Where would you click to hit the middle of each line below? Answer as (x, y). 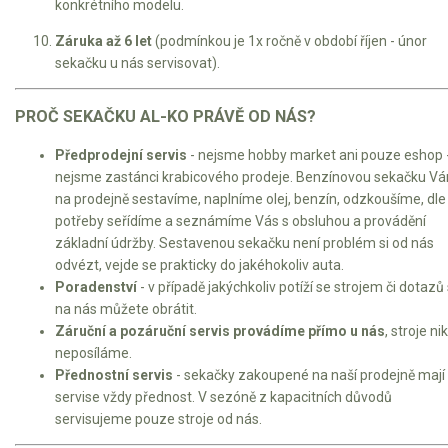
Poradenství (96, 287)
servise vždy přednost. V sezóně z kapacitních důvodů (223, 397)
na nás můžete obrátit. (126, 309)
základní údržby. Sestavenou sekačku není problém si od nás (244, 243)
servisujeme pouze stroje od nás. (158, 419)
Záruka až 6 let (103, 40)
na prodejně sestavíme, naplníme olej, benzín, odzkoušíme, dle (250, 199)
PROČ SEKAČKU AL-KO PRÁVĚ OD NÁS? (167, 116)
